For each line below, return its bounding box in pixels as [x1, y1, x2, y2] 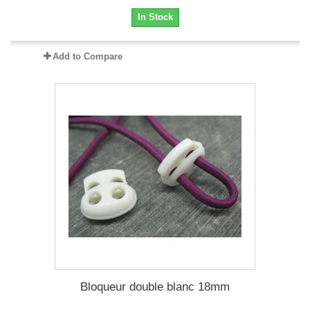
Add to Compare [52, 51, 122, 62]
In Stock [137, 12, 173, 22]
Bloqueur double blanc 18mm [80, 280, 230, 293]
